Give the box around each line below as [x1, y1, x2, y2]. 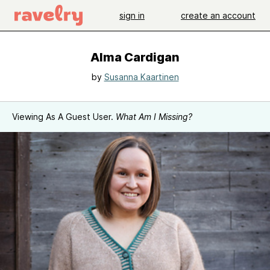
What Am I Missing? [116, 111, 192, 122]
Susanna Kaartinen [104, 72, 179, 82]
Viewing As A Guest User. [12, 111, 116, 122]
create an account [181, 10, 256, 20]
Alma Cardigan [90, 50, 180, 64]
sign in [119, 10, 145, 20]
